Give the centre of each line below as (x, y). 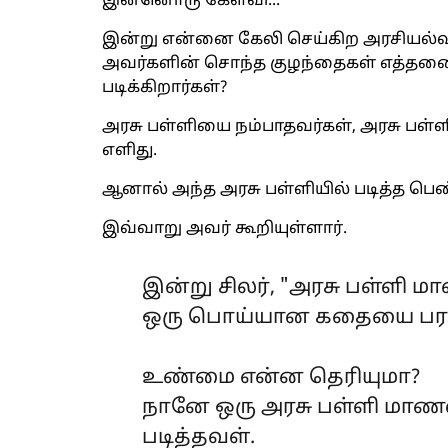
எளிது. (129, 151)
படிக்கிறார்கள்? (164, 88)
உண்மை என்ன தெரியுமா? (281, 378)
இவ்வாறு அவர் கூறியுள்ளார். (224, 229)
